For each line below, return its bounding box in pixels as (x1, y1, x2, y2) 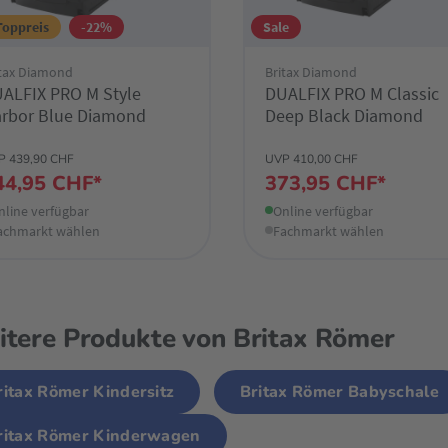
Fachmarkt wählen (273, 222, 385, 241)
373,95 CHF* (265, 170, 387, 198)
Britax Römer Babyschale (239, 381, 440, 404)
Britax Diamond (265, 63, 358, 82)
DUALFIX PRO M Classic (265, 82, 440, 106)
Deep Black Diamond (265, 104, 424, 128)
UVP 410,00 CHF (265, 151, 359, 168)
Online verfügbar (273, 202, 374, 221)
